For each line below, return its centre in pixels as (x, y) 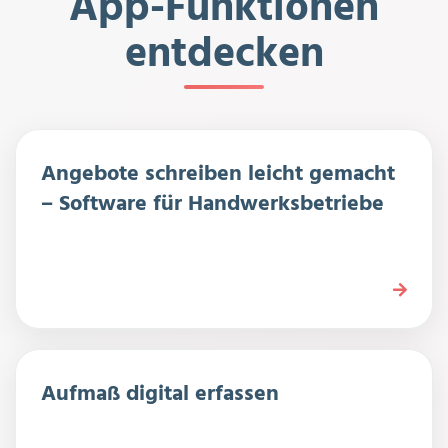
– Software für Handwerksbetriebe (212, 205)
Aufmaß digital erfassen (160, 395)
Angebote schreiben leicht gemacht (218, 175)
